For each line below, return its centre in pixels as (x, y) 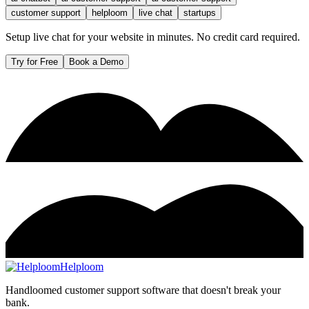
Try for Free (34, 61)
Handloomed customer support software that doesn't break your (143, 290)
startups (200, 12)
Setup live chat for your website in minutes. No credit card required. (153, 37)
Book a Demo (96, 61)
